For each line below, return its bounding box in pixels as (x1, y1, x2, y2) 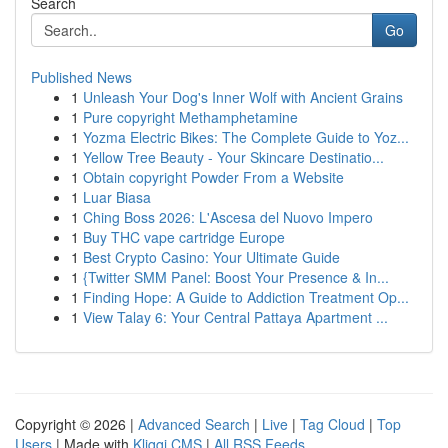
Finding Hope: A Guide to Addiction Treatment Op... (83, 287, 409, 307)
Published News (31, 67, 132, 87)
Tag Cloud (300, 414, 365, 434)
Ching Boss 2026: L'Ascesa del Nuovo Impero (83, 207, 373, 227)
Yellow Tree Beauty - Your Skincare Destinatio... (83, 147, 384, 167)
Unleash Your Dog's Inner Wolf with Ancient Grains (83, 87, 403, 107)
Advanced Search (138, 414, 250, 434)
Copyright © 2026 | (15, 414, 138, 434)
